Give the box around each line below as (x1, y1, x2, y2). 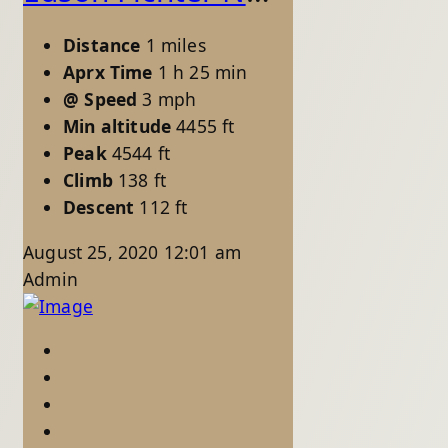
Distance (63, 33, 141, 58)
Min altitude (63, 114, 172, 139)
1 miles (145, 33, 206, 58)
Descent (63, 195, 135, 220)
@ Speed (63, 87, 138, 112)
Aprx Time (63, 60, 153, 85)
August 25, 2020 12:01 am (23, 239, 242, 264)
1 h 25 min (157, 60, 248, 85)
